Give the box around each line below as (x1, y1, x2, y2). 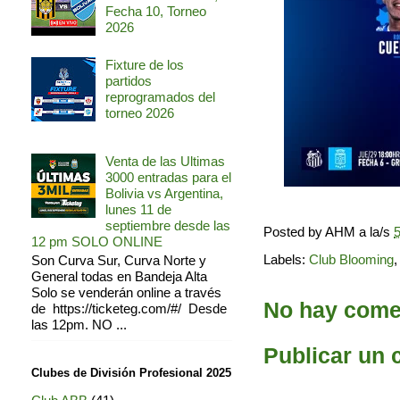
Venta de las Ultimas (105, 154, 225, 170)
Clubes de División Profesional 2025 (31, 365, 231, 379)
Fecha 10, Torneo (105, 4, 206, 20)
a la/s (359, 224, 394, 240)
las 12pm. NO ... (31, 317, 127, 333)
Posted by (263, 224, 325, 240)
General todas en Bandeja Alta (31, 269, 207, 285)
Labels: (263, 251, 309, 267)
